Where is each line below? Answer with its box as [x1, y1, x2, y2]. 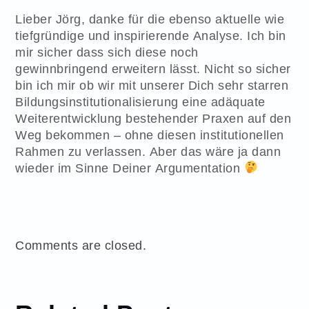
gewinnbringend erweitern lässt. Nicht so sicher [15, 60, 291, 77]
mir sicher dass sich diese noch [15, 43, 199, 60]
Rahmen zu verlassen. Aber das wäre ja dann [15, 143, 281, 159]
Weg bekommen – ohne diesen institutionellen [15, 126, 284, 143]
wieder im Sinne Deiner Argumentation [15, 159, 244, 176]
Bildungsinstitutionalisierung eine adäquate [15, 93, 266, 110]
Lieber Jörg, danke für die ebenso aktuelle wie [15, 10, 285, 27]
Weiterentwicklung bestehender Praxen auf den [15, 110, 292, 126]
